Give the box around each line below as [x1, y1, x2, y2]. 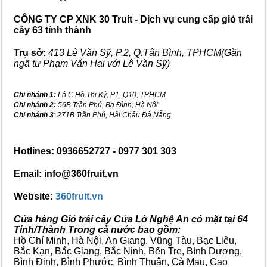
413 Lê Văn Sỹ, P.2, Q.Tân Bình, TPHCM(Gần [48, 48, 242, 58]
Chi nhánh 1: [14, 91, 56, 99]
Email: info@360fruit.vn [14, 169, 119, 179]
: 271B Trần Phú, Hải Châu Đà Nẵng [54, 111, 171, 119]
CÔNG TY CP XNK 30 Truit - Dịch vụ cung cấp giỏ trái [14, 14, 253, 24]
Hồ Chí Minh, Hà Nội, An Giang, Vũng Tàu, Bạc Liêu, [14, 235, 237, 246]
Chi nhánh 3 [14, 111, 54, 119]
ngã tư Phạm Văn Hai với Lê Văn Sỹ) [14, 58, 170, 69]
